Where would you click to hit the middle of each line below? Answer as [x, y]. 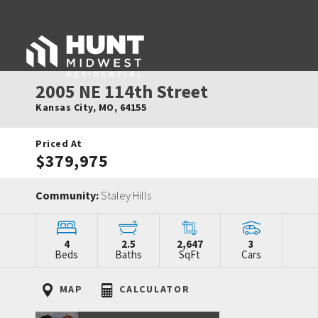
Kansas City [64, 107]
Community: [68, 195]
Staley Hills [126, 195]
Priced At [59, 143]
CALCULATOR [153, 289]
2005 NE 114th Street [122, 91]
